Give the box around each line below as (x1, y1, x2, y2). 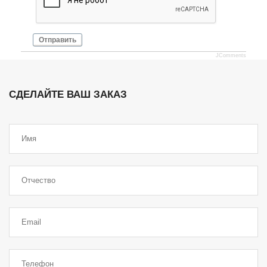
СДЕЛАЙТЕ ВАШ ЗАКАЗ (9, 88, 127, 100)
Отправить (39, 35, 76, 44)
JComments (216, 52, 246, 58)
